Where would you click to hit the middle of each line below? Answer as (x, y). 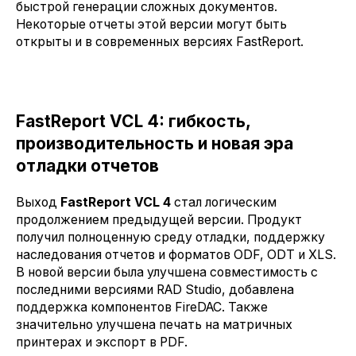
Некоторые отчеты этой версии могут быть (151, 25)
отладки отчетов (87, 166)
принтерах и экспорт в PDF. (102, 342)
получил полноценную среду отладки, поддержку (170, 238)
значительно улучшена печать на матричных (154, 325)
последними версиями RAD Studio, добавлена (155, 290)
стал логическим (224, 203)
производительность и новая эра (155, 144)
